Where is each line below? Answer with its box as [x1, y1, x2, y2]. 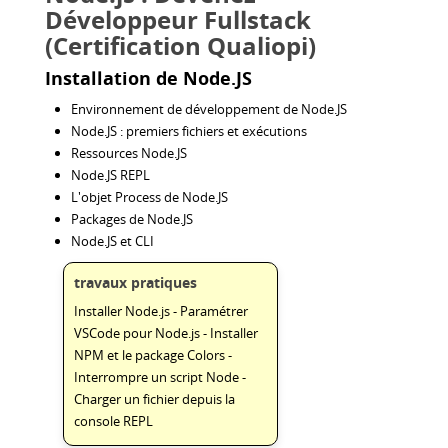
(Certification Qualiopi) [45, 28, 316, 62]
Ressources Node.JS [71, 143, 187, 162]
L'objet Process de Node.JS [71, 187, 228, 206]
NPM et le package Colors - [74, 346, 233, 365]
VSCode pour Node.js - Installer [74, 324, 259, 343]
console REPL [74, 412, 154, 431]
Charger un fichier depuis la [74, 390, 236, 409]
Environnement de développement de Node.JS [71, 99, 347, 118]
